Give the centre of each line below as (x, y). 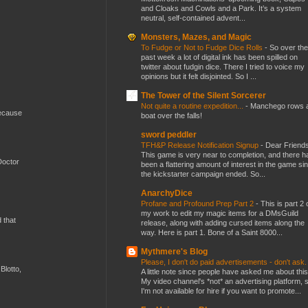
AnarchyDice (167, 193)
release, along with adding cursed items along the (223, 222)
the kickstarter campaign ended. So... (203, 174)
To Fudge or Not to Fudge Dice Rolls (203, 47)
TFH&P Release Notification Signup (201, 145)
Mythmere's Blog (174, 251)
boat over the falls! (172, 115)
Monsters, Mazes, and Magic (196, 37)
